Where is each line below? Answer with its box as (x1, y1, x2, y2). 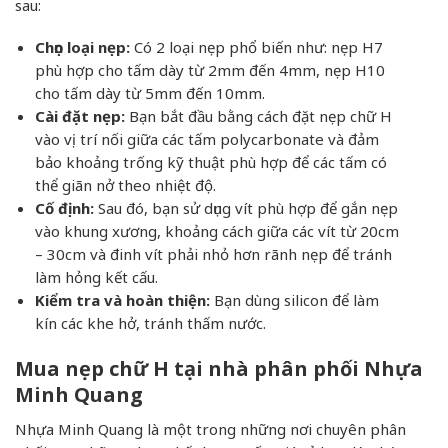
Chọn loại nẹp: (34, 37, 130, 58)
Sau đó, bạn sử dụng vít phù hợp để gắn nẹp (93, 198, 398, 219)
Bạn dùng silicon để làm (213, 290, 379, 311)
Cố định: (34, 198, 94, 219)
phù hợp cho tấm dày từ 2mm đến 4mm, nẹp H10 (34, 60, 385, 81)
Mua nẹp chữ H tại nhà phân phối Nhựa (15, 355, 423, 383)
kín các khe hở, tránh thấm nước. (34, 313, 266, 334)
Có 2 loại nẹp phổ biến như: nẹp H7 (129, 37, 383, 58)
